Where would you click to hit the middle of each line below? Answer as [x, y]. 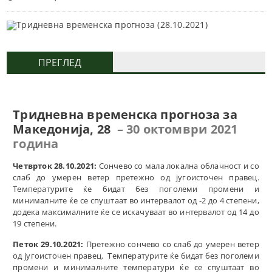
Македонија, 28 [62, 129]
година [36, 143]
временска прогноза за [161, 114]
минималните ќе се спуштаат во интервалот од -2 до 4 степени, [136, 200]
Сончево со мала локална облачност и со [179, 165]
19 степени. [35, 223]
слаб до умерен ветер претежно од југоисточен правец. [136, 177]
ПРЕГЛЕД [60, 62]
